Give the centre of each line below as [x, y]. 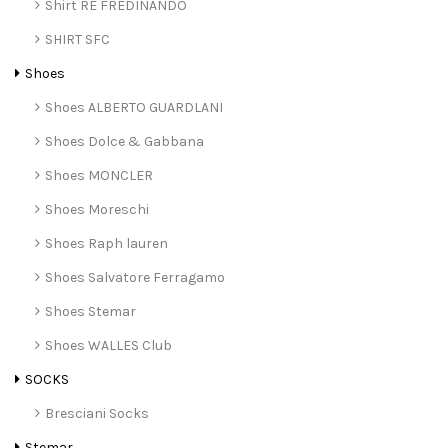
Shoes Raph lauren [106, 244]
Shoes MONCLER [99, 176]
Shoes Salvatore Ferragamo [135, 278]
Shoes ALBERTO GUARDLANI [134, 108]
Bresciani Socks [97, 414]
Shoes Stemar [90, 312]
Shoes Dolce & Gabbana [124, 142]
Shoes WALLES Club [108, 346]
